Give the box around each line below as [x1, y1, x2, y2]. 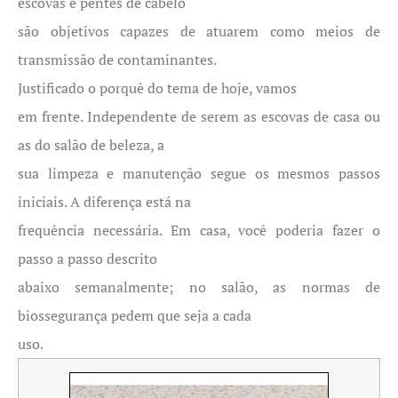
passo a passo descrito [18, 249, 157, 268]
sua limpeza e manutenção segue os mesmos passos [18, 163, 380, 183]
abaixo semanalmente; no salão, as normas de [18, 277, 380, 297]
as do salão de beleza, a [18, 135, 164, 155]
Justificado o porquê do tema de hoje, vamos [18, 78, 297, 98]
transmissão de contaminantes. [18, 50, 217, 69]
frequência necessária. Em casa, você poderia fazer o [18, 220, 380, 240]
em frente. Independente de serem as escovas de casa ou [18, 107, 380, 126]
